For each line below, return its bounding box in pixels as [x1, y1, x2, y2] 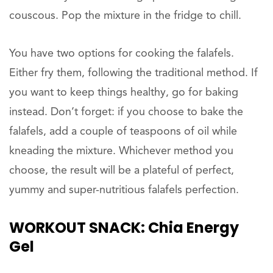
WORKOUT [9, 218, 86, 238]
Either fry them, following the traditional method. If [9, 68, 258, 79]
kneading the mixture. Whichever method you [9, 146, 233, 157]
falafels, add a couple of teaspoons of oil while [9, 126, 237, 138]
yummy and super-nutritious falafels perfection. [9, 185, 239, 196]
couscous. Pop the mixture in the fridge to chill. [9, 10, 241, 22]
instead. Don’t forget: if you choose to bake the [9, 107, 243, 118]
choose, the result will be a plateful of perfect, [9, 165, 234, 177]
